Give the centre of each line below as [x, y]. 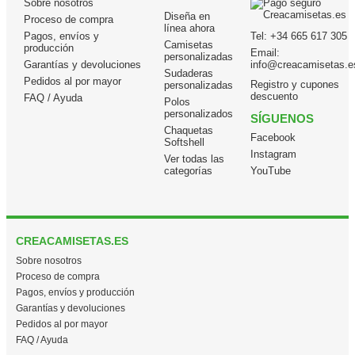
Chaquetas [189, 131]
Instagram [273, 155]
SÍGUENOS [282, 119]
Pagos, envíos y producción [75, 293]
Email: [265, 53]
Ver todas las [194, 159]
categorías [188, 171]
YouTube [271, 171]
